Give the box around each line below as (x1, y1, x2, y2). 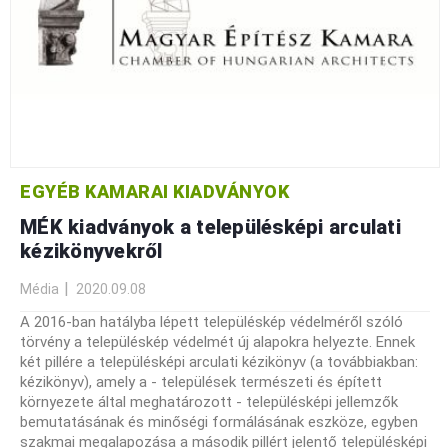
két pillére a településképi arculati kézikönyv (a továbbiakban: (20, 352, 418, 371)
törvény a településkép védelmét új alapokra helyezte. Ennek (20, 332, 415, 351)
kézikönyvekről (20, 238, 163, 263)
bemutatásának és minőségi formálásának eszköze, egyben (20, 412, 418, 431)
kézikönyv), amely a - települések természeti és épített (20, 372, 382, 391)
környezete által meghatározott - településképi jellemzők (20, 392, 398, 411)
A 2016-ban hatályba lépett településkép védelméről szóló (20, 312, 403, 331)
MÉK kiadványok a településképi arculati (20, 214, 401, 239)
